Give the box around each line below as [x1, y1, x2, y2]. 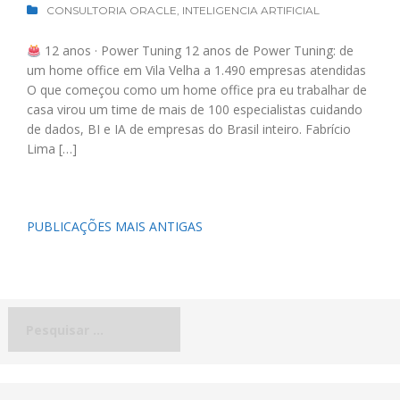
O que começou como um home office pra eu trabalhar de [27, 81, 367, 99]
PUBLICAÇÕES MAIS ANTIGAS [27, 218, 203, 236]
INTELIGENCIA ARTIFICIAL [182, 4, 320, 18]
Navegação [12, 215, 110, 237]
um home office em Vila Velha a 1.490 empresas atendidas [27, 62, 366, 79]
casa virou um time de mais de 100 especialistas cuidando [27, 101, 362, 119]
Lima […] [27, 140, 77, 158]
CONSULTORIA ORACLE [46, 4, 177, 18]
